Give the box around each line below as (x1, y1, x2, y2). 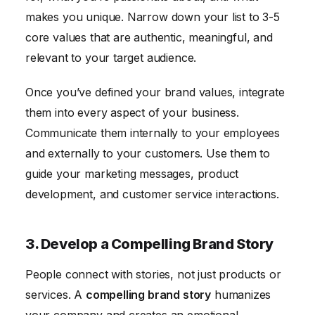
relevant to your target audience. (25, 50, 197, 65)
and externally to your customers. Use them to (25, 146, 271, 161)
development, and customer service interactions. (25, 187, 279, 202)
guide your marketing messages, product (25, 167, 239, 181)
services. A (25, 288, 86, 302)
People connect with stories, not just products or (25, 267, 281, 282)
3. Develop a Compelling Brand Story (25, 236, 274, 253)
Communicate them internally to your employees (25, 126, 281, 141)
